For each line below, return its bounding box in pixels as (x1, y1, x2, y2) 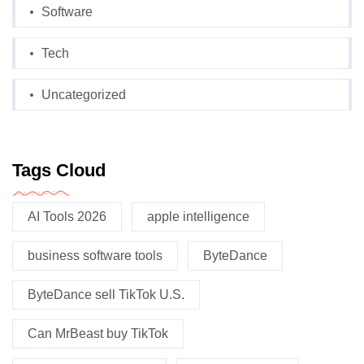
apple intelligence (147, 210, 249, 224)
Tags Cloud (12, 160, 106, 181)
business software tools (28, 249, 162, 263)
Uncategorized (41, 88, 126, 102)
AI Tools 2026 (28, 210, 106, 224)
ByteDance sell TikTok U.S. (28, 288, 184, 302)
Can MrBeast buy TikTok (28, 327, 168, 341)
